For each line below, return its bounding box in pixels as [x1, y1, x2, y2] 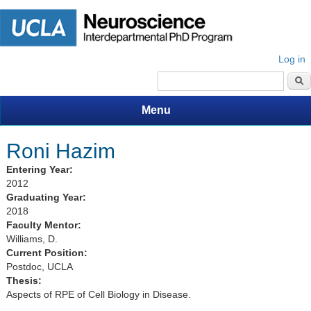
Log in [278, 53, 305, 65]
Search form [158, 85, 271, 109]
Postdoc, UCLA [6, 261, 73, 273]
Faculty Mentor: [6, 219, 84, 231]
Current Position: [6, 247, 90, 259]
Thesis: [6, 275, 44, 287]
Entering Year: [6, 164, 76, 176]
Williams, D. [6, 233, 58, 245]
